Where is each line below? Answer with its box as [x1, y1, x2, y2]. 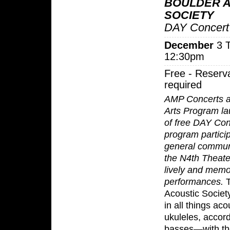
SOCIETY [164, 8, 214, 22]
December [164, 40, 214, 51]
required [164, 79, 202, 91]
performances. [164, 176, 223, 187]
